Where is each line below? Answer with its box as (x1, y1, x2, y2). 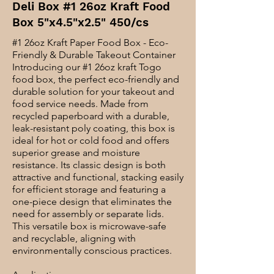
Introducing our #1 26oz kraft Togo (12, 61, 161, 73)
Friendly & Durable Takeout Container (12, 49, 176, 61)
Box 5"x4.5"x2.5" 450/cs (12, 15, 149, 29)
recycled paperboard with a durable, (12, 110, 169, 122)
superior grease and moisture (12, 147, 140, 158)
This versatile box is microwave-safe (12, 220, 166, 232)
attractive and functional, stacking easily (12, 171, 183, 183)
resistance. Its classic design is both (12, 159, 166, 171)
